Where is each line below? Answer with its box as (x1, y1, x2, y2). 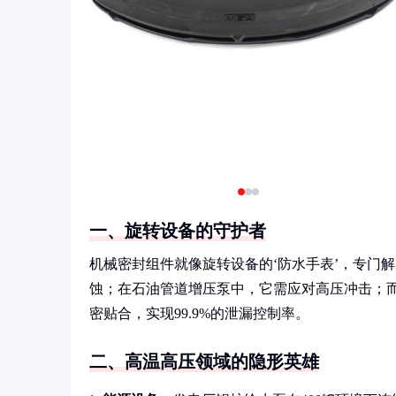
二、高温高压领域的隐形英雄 (89, 352, 319, 371)
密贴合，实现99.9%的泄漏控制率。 (89, 306, 309, 321)
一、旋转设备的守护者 (89, 221, 266, 240)
